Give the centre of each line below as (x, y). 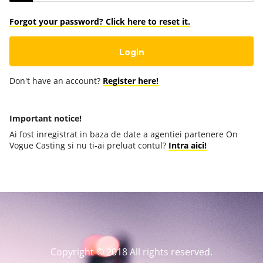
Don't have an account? (56, 81)
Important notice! (45, 118)
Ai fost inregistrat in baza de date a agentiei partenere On (124, 134)
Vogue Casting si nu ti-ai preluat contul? (89, 145)
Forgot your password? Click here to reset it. (100, 22)
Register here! (131, 81)
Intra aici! (188, 145)
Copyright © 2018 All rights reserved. (131, 252)
